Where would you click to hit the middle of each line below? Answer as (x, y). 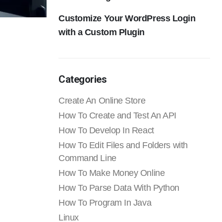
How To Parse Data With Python (119, 188)
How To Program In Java (105, 203)
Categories (83, 79)
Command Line (87, 158)
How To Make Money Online (112, 173)
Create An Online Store (102, 101)
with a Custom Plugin (102, 32)
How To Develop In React (106, 130)
